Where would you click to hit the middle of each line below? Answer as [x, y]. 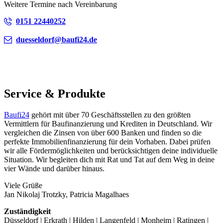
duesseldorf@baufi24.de [56, 39]
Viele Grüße [23, 186]
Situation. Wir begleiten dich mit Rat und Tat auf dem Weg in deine [109, 160]
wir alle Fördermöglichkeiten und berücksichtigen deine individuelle [111, 151]
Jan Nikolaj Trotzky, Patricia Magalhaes [66, 195]
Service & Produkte [55, 94]
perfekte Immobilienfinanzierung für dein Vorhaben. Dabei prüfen [107, 142]
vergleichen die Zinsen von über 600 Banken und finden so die [103, 133]
